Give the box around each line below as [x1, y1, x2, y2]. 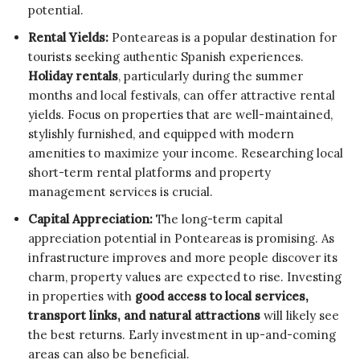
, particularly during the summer [118, 67, 303, 84]
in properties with [28, 288, 135, 304]
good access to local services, [135, 288, 309, 304]
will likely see [260, 307, 339, 323]
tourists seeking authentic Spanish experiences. [28, 48, 304, 64]
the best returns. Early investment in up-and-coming [28, 326, 336, 342]
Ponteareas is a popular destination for [108, 29, 337, 45]
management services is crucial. [28, 183, 213, 199]
